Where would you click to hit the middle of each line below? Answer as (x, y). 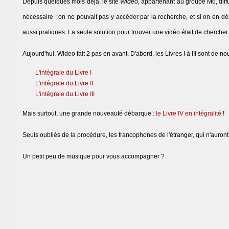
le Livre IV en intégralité (189, 114)
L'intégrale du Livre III (65, 94)
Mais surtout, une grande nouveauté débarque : (89, 114)
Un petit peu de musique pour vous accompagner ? (94, 157)
